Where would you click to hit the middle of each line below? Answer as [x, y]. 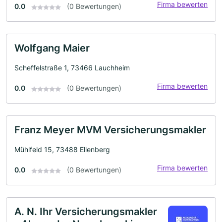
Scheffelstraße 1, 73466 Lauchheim [72, 68]
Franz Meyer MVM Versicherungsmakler [110, 130]
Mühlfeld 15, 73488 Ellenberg [62, 150]
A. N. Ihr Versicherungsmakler [86, 212]
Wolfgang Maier [52, 48]
